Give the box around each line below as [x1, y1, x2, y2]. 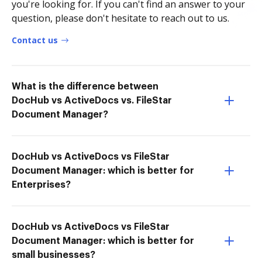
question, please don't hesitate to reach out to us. [12, 12, 229, 25]
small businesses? [12, 250, 95, 260]
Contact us [12, 35, 58, 46]
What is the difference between [12, 82, 158, 91]
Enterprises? [12, 180, 71, 189]
